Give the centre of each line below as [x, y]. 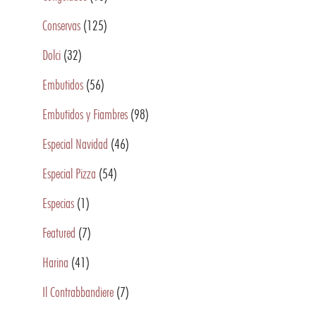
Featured [59, 233]
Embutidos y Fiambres [85, 114]
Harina [55, 262]
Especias [58, 203]
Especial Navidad [75, 144]
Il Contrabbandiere [78, 292]
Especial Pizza [69, 174]
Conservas [61, 25]
